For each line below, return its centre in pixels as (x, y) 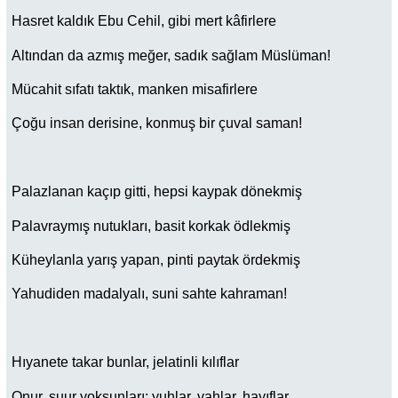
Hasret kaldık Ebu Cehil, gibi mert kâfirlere (144, 21)
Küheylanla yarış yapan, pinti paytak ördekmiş (156, 259)
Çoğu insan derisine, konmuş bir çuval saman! (157, 123)
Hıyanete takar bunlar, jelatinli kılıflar (125, 362)
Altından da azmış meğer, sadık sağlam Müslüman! (171, 55)
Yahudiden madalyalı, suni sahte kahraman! (149, 294)
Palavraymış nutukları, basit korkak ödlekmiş (151, 226)
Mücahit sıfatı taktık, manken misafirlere (135, 90)
